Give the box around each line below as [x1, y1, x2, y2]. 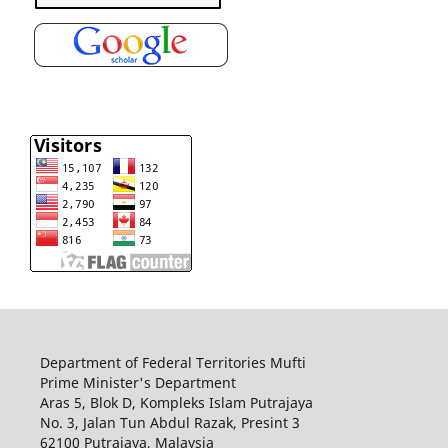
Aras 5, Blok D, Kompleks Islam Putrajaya [39, 393, 313, 413]
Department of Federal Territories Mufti [39, 353, 306, 373]
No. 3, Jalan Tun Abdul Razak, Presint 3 [39, 413, 300, 433]
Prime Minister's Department [39, 373, 240, 393]
